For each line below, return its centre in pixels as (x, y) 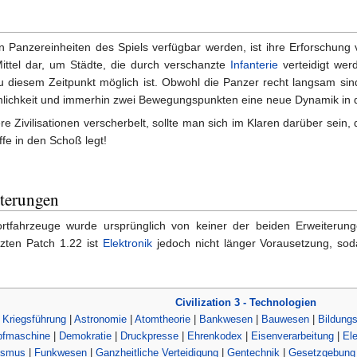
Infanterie (254, 65)
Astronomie (100, 319)
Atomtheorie (163, 319)
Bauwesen (285, 319)
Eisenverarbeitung (292, 335)
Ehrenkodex (215, 335)
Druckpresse (149, 335)
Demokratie (85, 335)
